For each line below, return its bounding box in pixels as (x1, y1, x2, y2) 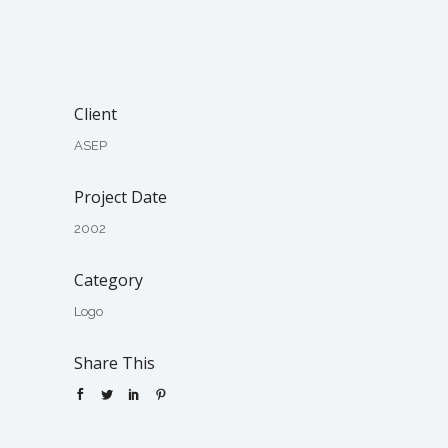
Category (74, 268, 143, 291)
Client (74, 102, 117, 125)
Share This (74, 351, 155, 374)
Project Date (74, 185, 167, 208)
